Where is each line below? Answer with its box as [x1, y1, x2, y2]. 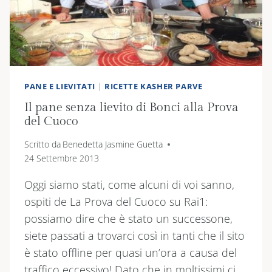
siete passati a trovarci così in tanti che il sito [24, 228, 245, 243]
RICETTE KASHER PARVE [104, 81, 203, 92]
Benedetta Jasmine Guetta [63, 138, 163, 151]
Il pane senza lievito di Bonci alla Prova [24, 100, 239, 115]
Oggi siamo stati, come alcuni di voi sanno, [24, 177, 234, 192]
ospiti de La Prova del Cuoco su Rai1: [24, 194, 208, 209]
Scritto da [24, 138, 61, 151]
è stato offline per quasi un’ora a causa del [24, 245, 237, 260]
